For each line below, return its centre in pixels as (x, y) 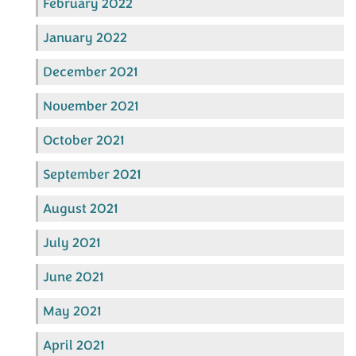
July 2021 (72, 242)
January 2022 (85, 37)
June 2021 (74, 277)
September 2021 (92, 174)
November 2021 (91, 106)
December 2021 (91, 72)
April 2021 (74, 345)
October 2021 (84, 140)
